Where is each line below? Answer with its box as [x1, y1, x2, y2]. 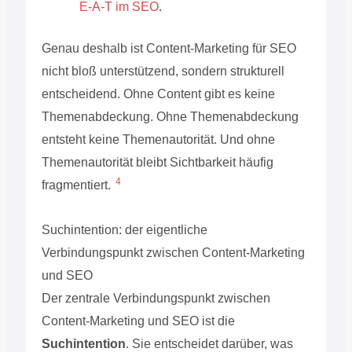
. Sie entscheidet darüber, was [125, 336, 293, 350]
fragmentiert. [41, 178, 114, 192]
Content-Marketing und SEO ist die [41, 313, 235, 328]
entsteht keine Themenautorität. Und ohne [41, 132, 275, 146]
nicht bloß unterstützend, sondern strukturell [41, 64, 284, 78]
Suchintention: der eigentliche [41, 222, 207, 236]
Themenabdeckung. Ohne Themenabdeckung [41, 109, 299, 123]
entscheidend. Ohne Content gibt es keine [41, 86, 275, 101]
